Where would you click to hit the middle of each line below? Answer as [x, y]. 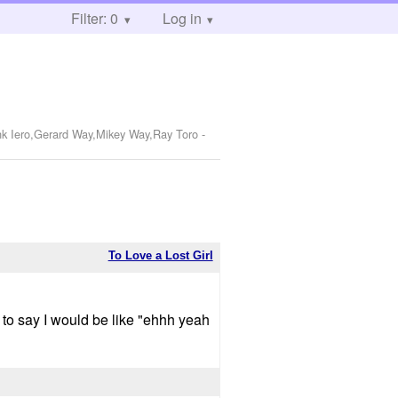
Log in [182, 18]
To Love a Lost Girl [160, 255]
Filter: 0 [95, 18]
